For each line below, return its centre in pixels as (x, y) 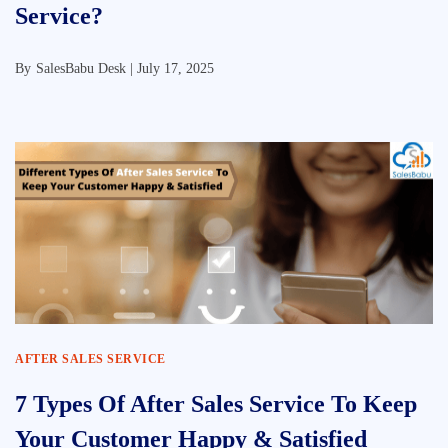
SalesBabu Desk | (86, 68)
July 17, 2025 (175, 68)
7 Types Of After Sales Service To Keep (216, 404)
